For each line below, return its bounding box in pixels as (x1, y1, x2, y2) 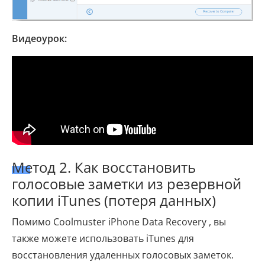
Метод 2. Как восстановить (12, 157, 196, 177)
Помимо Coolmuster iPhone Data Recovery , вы (12, 215, 226, 229)
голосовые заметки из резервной (12, 174, 241, 194)
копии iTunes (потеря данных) (12, 190, 216, 211)
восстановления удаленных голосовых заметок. (12, 248, 234, 262)
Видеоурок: (12, 32, 67, 46)
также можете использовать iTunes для (12, 232, 194, 245)
